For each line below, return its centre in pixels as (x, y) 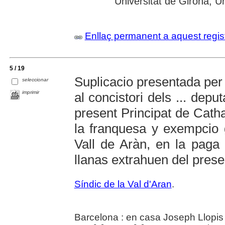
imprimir (31, 92)
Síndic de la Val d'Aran (123, 184)
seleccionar (35, 80)
